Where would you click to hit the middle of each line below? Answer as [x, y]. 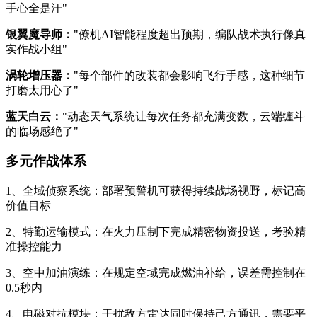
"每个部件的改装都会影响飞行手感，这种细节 [189, 75]
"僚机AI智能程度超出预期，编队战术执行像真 [190, 34]
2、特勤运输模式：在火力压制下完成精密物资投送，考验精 [156, 231]
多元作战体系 [46, 161]
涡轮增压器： [40, 75]
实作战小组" [36, 49]
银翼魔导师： [40, 34]
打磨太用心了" [42, 90]
